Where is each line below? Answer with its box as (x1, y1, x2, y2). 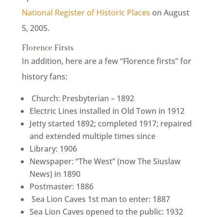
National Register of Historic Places (21, 7, 150, 18)
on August (150, 7, 189, 18)
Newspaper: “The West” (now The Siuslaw (29, 156, 181, 167)
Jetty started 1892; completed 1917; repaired (29, 118, 192, 129)
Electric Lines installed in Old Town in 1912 (29, 106, 185, 117)
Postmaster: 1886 (29, 181, 93, 192)
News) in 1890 (29, 169, 80, 180)
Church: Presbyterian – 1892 (29, 93, 134, 104)
